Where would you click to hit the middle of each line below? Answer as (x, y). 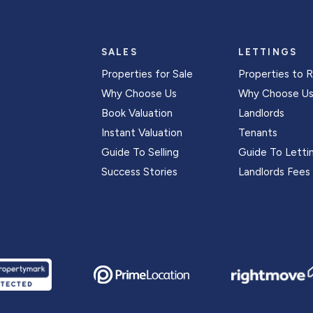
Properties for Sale (147, 74)
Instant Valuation (141, 133)
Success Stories (139, 172)
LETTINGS (268, 52)
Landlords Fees (274, 172)
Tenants (257, 133)
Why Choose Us (139, 94)
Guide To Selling (140, 152)
